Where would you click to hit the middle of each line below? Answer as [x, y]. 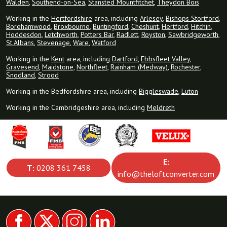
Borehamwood [28, 27]
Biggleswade [159, 91]
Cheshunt [145, 27]
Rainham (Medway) [139, 67]
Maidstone [58, 67]
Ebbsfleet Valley [165, 59]
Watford [104, 43]
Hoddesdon [24, 35]
